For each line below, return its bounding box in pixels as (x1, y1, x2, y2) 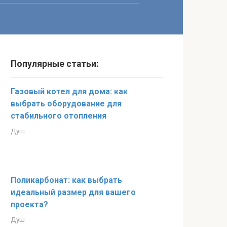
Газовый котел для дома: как (11, 87, 128, 96)
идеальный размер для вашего (11, 187, 136, 197)
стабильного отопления (11, 111, 106, 121)
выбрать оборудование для (11, 99, 122, 108)
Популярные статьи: (11, 59, 99, 69)
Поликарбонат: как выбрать (11, 175, 122, 185)
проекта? (11, 200, 48, 209)
